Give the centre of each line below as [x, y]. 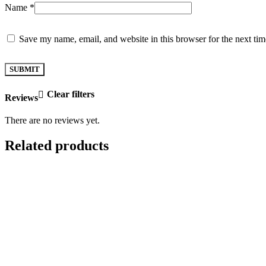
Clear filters [70, 94]
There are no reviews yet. [52, 121]
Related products [57, 146]
